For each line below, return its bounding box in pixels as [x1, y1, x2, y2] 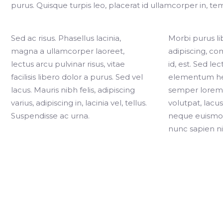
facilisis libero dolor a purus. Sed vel [11, 72, 143, 82]
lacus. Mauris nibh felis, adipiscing [11, 85, 135, 95]
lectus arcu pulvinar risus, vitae [11, 59, 125, 69]
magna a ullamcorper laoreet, [11, 46, 124, 56]
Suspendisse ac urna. [11, 111, 90, 120]
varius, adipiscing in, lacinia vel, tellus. [11, 98, 147, 108]
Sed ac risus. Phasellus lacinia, [11, 33, 121, 43]
